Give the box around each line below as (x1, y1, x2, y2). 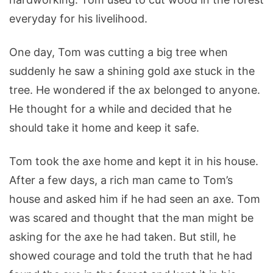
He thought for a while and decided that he (9, 102, 232, 116)
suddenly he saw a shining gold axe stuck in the (9, 65, 255, 78)
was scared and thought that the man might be (9, 211, 253, 225)
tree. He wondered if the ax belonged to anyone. (9, 83, 260, 97)
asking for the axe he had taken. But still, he (9, 230, 236, 244)
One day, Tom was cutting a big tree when (9, 46, 228, 59)
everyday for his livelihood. (9, 12, 147, 26)
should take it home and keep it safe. (9, 121, 199, 135)
